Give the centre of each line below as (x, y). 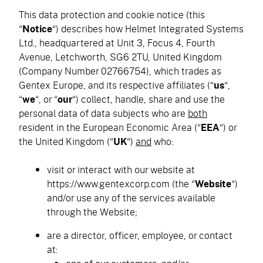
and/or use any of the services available (131, 198)
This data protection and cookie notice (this (112, 14)
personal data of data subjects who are (103, 113)
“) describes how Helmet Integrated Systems (148, 28)
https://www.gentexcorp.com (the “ (121, 183)
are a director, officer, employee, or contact (140, 235)
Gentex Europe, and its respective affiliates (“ (116, 85)
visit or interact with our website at (121, 169)
